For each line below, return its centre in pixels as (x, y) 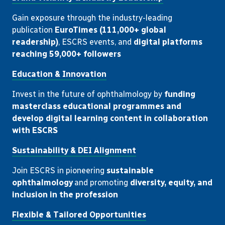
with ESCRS (35, 130)
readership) (35, 42)
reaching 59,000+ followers (67, 54)
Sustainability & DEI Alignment (74, 150)
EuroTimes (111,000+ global (110, 30)
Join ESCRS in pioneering (58, 171)
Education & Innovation (59, 74)
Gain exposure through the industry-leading (92, 18)
